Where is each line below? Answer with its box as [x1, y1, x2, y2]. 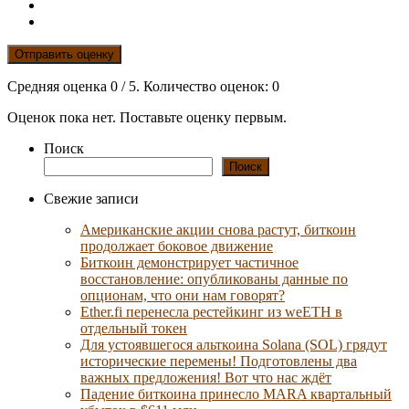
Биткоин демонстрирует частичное [80, 254, 299, 270]
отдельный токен [80, 320, 187, 336]
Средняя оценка [7, 78, 110, 94]
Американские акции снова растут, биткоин [80, 221, 356, 237]
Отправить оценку [15, 47, 114, 61]
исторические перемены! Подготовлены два [80, 352, 357, 369]
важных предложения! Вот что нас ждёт [80, 369, 331, 385]
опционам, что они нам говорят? [80, 287, 285, 303]
